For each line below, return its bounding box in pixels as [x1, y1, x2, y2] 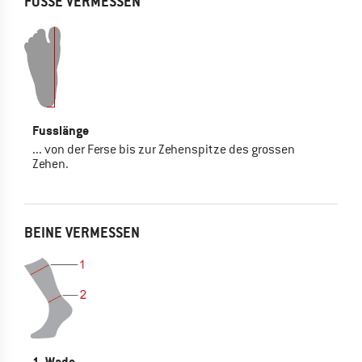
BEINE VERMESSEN [24, 223, 140, 242]
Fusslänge [32, 122, 89, 140]
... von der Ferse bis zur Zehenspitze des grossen [32, 141, 295, 158]
